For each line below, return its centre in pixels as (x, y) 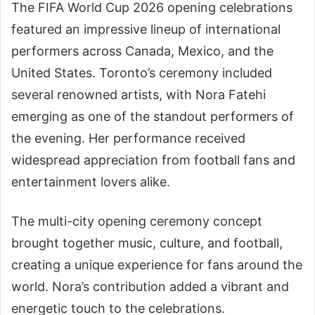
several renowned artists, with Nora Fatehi (139, 95)
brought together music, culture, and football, (147, 243)
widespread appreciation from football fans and (153, 160)
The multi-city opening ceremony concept (137, 221)
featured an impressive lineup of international (146, 30)
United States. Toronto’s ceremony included (142, 73)
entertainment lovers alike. (91, 182)
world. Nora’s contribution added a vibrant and (150, 287)
